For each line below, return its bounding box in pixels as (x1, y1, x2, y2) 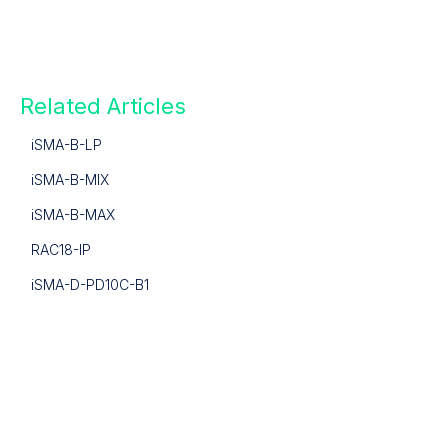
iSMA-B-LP (30, 136, 106, 154)
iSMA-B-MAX (30, 206, 115, 224)
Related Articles (19, 93, 186, 120)
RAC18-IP (30, 241, 91, 259)
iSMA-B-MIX (30, 171, 109, 189)
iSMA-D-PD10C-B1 (30, 276, 149, 294)
